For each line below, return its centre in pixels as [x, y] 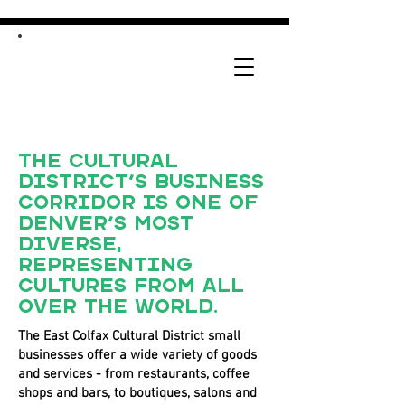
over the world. [118, 307]
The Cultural [98, 162]
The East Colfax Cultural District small [129, 336]
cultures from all [131, 287]
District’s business [141, 183]
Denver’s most [106, 224]
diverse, [70, 245]
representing [105, 266]
